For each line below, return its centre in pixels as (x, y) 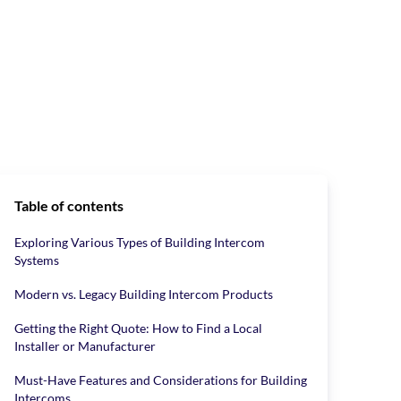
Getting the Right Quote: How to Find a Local (138, 328)
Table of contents (69, 205)
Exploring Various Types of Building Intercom (140, 242)
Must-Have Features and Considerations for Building (161, 380)
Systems (37, 260)
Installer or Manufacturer (85, 346)
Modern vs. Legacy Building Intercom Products (144, 294)
